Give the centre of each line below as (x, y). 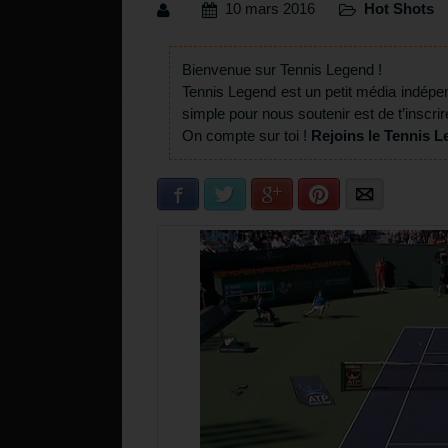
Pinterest (355, 195)
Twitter (254, 195)
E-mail (391, 195)
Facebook (216, 195)
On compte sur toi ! (246, 136)
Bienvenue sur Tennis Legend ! (282, 70)
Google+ (306, 195)
